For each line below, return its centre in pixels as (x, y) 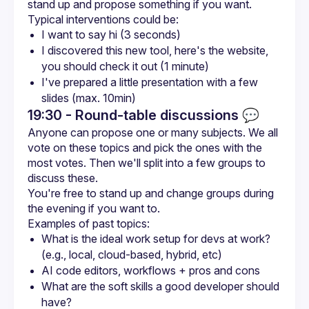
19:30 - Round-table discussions (133, 115)
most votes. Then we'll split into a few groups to (147, 163)
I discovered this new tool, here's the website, (155, 50)
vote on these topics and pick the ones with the (145, 148)
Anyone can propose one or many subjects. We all (153, 132)
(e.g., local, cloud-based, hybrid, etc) (132, 255)
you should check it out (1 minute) (125, 66)
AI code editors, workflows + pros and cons (151, 270)
